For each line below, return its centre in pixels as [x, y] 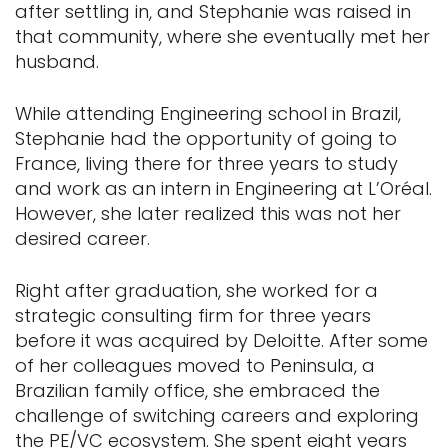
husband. [57, 62]
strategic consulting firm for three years [193, 316]
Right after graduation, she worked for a [196, 291]
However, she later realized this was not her [208, 214]
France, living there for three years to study [206, 164]
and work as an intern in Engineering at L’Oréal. [223, 189]
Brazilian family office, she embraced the [197, 391]
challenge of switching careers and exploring [217, 416]
